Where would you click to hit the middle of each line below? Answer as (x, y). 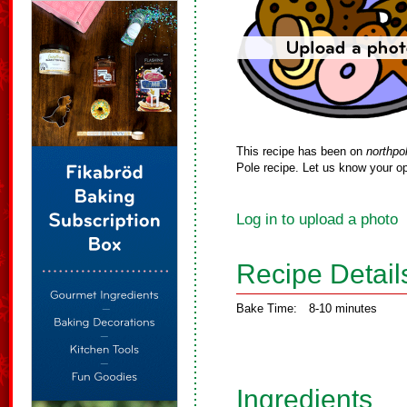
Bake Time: (267, 308)
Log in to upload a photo (317, 219)
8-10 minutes (343, 308)
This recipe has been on (301, 151)
